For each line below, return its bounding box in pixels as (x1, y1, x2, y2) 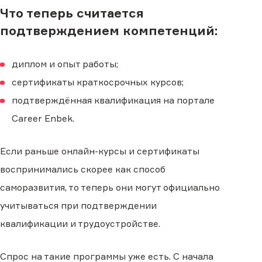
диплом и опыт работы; (12, 58, 119, 70)
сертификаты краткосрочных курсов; (12, 77, 184, 88)
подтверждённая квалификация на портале (12, 95, 215, 106)
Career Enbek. (12, 113, 75, 125)
